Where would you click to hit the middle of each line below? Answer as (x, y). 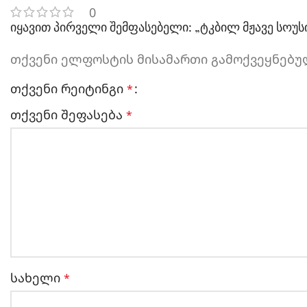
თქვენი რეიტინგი (69, 89)
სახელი (37, 278)
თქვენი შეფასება (68, 115)
